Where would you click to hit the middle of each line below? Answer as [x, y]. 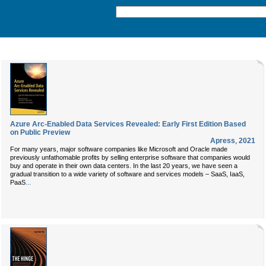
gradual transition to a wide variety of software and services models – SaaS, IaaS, [127, 174]
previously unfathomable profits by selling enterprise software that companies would [130, 157]
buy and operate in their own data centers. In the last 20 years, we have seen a [124, 166]
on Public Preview [40, 132]
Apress [223, 141]
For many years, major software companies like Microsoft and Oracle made [119, 149]
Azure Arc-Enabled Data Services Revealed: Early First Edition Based [128, 124]
